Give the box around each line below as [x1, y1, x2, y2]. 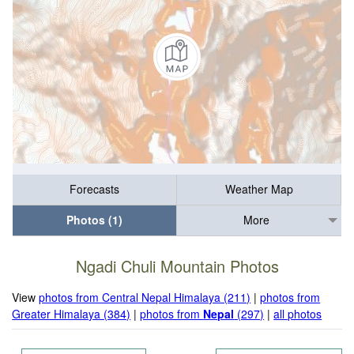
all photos [273, 305, 322, 322]
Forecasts [70, 181, 119, 198]
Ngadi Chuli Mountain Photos [75, 254, 279, 278]
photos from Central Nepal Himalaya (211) [39, 288, 251, 305]
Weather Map [224, 181, 293, 198]
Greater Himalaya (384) [12, 305, 131, 322]
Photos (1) [66, 212, 122, 228]
